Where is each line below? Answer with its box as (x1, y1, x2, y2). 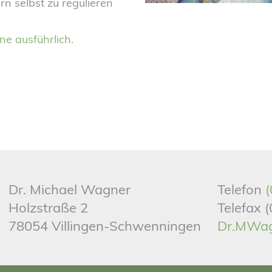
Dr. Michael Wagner (8, 181, 131, 198)
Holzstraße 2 (8, 199, 89, 216)
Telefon (217, 181, 265, 198)
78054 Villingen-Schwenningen (8, 217, 202, 234)
